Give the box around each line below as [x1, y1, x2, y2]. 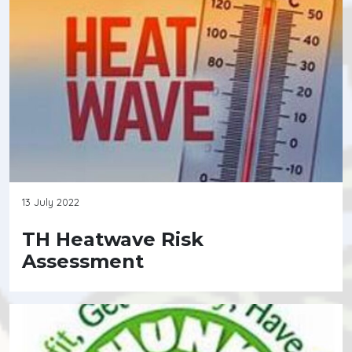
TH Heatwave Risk [22, 228, 203, 251]
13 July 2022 [22, 196, 79, 209]
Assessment [22, 250, 144, 273]
